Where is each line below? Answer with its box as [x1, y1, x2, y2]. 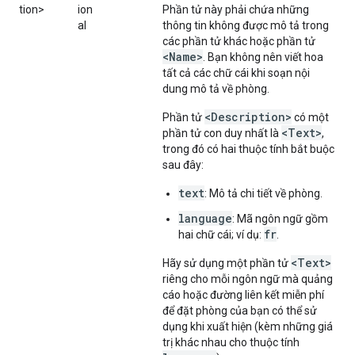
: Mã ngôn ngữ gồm [232, 212, 328, 225]
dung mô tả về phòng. [162, 82, 269, 95]
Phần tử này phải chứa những [162, 3, 309, 16]
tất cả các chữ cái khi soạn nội [162, 67, 310, 79]
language [178, 211, 232, 226]
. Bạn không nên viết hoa [203, 51, 323, 63]
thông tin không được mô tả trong [162, 19, 329, 32]
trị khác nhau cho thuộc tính [162, 336, 300, 349]
